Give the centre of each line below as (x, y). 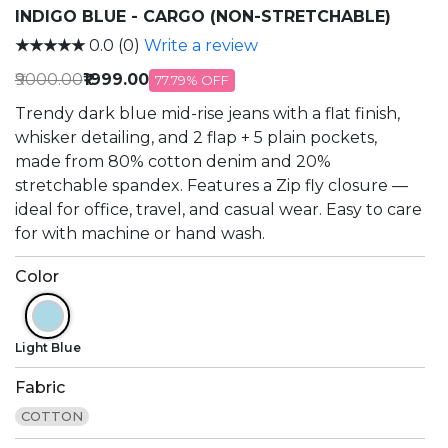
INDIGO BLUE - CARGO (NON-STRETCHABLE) (202, 17)
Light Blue (47, 348)
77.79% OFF (191, 79)
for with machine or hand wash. (139, 234)
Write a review (200, 46)
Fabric (39, 388)
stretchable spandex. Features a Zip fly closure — (211, 186)
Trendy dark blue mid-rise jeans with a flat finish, (207, 114)
